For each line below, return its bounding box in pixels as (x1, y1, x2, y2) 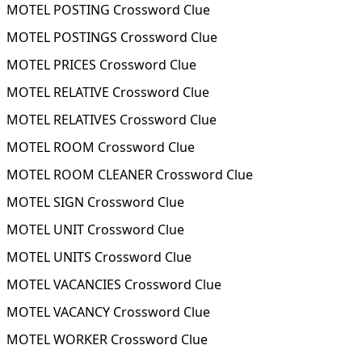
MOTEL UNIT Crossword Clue (6, 221, 184, 238)
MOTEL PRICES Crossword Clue (6, 56, 196, 74)
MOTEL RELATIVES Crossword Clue (6, 111, 217, 128)
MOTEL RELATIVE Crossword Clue (6, 83, 209, 101)
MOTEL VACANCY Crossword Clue (6, 303, 210, 321)
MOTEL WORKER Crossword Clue (6, 330, 208, 348)
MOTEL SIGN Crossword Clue (6, 193, 184, 211)
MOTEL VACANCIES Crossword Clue (6, 276, 221, 293)
